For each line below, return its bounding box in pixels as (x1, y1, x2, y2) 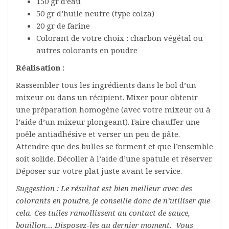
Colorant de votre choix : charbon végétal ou (36, 33, 203, 43)
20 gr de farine (36, 20, 90, 31)
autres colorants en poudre (36, 45, 138, 55)
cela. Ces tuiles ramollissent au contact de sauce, (16, 208, 190, 218)
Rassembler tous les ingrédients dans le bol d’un (16, 80, 196, 90)
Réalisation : (16, 62, 66, 73)
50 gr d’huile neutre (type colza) (36, 8, 154, 18)
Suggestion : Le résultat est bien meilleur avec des (16, 183, 192, 193)
